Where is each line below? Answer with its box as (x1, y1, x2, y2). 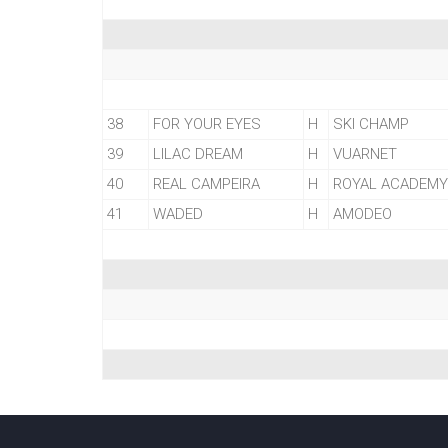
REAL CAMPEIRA (153, 175, 260, 193)
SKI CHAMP (333, 115, 409, 133)
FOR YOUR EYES (153, 115, 261, 133)
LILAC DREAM (153, 145, 243, 163)
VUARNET (333, 145, 397, 163)
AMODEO (333, 205, 392, 223)
